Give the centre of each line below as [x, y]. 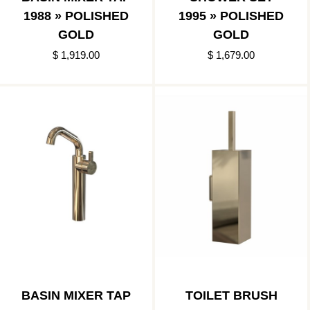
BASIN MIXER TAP [76, 296]
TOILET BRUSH [231, 296]
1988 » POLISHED [76, 16]
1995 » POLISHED [231, 16]
